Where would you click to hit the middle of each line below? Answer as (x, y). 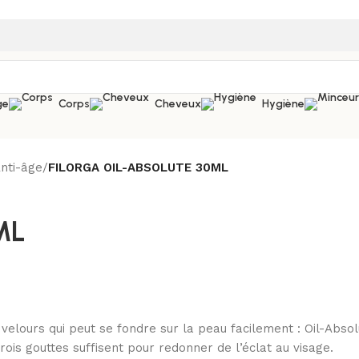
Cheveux (178, 104)
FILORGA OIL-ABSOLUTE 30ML (138, 167)
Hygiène (283, 104)
